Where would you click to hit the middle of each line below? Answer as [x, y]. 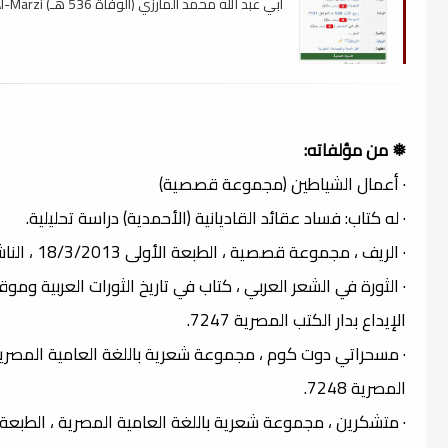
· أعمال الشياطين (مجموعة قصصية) [282, 183]
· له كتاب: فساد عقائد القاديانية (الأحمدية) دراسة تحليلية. [216, 217]
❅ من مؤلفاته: [355, 149]
